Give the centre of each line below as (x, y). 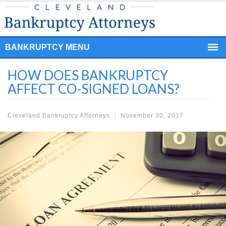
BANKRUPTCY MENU (47, 47)
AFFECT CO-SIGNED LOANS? (94, 89)
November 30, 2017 (152, 115)
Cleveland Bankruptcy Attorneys (59, 115)
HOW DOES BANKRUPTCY (88, 75)
